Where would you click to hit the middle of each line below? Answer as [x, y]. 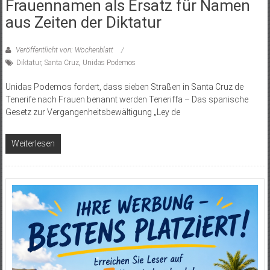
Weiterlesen [33, 144]
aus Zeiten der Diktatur [83, 23]
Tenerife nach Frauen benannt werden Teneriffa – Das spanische [127, 100]
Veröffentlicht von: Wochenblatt [64, 50]
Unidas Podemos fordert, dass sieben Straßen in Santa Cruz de [124, 87]
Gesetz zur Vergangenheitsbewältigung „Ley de [93, 112]
